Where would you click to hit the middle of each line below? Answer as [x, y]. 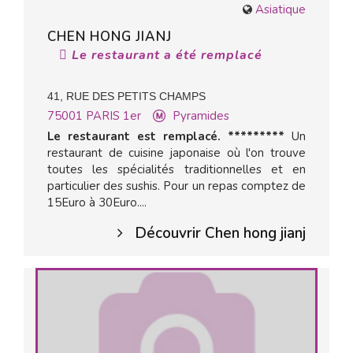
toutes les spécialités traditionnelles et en [176, 169]
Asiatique [281, 9]
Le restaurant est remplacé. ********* [166, 136]
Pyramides [201, 116]
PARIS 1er [113, 116]
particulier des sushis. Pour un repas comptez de [176, 186]
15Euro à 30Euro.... [97, 203]
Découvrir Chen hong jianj [220, 233]
